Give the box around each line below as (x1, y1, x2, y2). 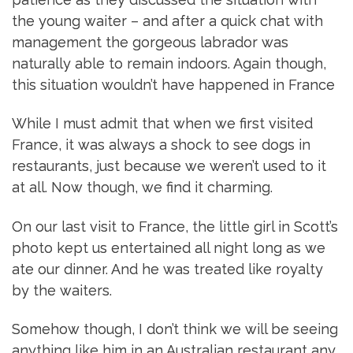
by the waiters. (12, 281, 112, 299)
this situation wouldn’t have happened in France (12, 76, 335, 93)
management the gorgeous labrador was (12, 33, 288, 50)
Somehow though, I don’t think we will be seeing (12, 321, 338, 338)
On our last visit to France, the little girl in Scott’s (12, 217, 338, 235)
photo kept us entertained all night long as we (12, 239, 325, 256)
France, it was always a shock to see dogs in (12, 136, 310, 154)
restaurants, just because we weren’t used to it (12, 158, 326, 175)
